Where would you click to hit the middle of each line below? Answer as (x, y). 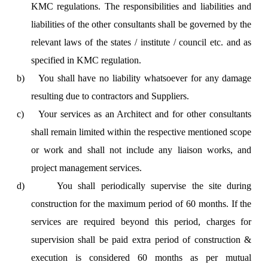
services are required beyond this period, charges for (141, 222)
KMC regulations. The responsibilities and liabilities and (141, 6)
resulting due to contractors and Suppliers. (110, 96)
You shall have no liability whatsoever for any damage (145, 78)
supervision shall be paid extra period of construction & (141, 240)
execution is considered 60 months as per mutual (141, 258)
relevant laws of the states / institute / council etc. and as (141, 42)
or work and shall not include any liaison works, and (141, 150)
